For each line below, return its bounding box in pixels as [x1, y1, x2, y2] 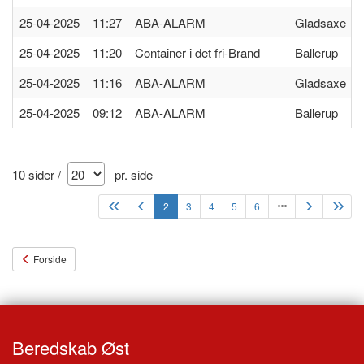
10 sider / [12, 165, 67, 183]
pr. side [105, 165, 153, 183]
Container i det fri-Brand [135, 44, 260, 61]
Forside [31, 252, 67, 266]
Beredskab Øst [12, 335, 129, 360]
